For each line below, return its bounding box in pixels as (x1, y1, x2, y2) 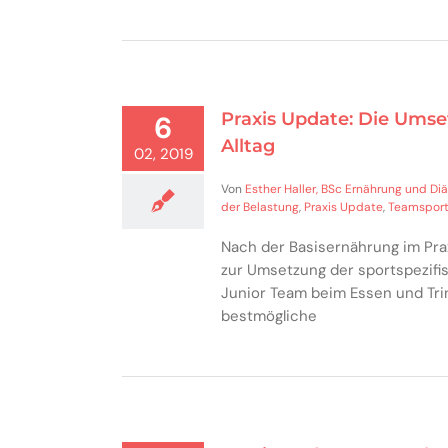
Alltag (221, 134, 275, 157)
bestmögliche (221, 305, 317, 326)
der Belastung (221, 198, 299, 215)
